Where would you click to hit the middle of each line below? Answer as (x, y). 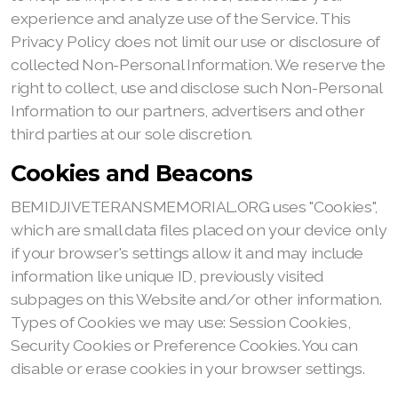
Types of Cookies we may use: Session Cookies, (181, 322)
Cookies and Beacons (132, 173)
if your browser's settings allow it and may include (187, 253)
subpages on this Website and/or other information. (196, 299)
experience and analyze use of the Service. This (181, 18)
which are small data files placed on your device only (199, 230)
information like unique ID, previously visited (167, 276)
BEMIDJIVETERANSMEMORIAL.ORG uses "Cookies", (194, 207)
